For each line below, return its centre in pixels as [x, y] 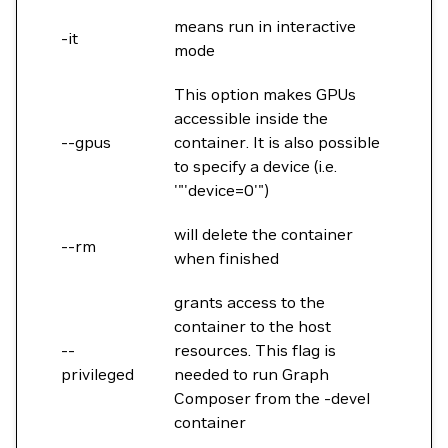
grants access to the [249, 302]
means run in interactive [265, 26]
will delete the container [263, 234]
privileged [97, 374]
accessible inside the [251, 118]
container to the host [252, 326]
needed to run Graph [251, 374]
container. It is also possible [277, 142]
